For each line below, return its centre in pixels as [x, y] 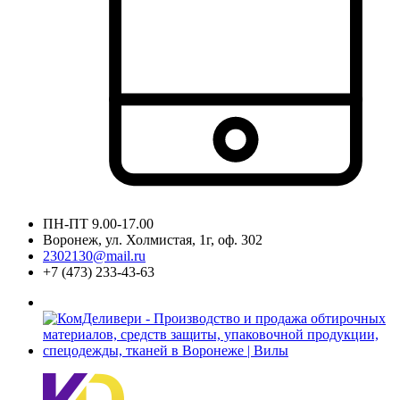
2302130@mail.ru [94, 256]
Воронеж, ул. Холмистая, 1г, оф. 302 [153, 240]
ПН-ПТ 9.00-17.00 [98, 224]
